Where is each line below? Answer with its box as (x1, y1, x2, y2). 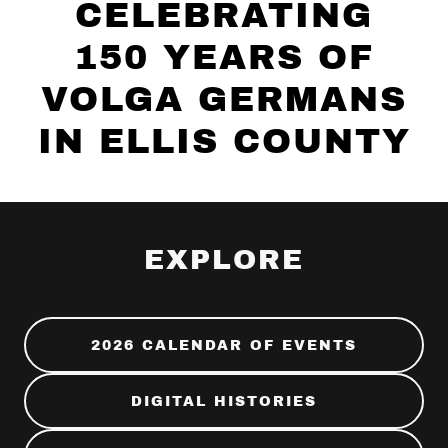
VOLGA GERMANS (41, 80, 407, 118)
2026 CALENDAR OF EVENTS (91, 337, 357, 353)
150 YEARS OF (74, 38, 374, 76)
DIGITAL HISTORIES (131, 393, 317, 409)
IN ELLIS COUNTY (37, 122, 411, 160)
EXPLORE (144, 244, 304, 275)
